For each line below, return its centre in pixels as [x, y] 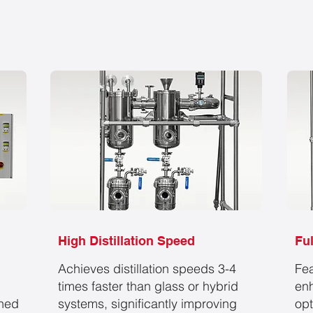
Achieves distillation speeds [138, 269]
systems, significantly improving [147, 304]
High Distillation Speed [126, 241]
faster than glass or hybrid [163, 286]
